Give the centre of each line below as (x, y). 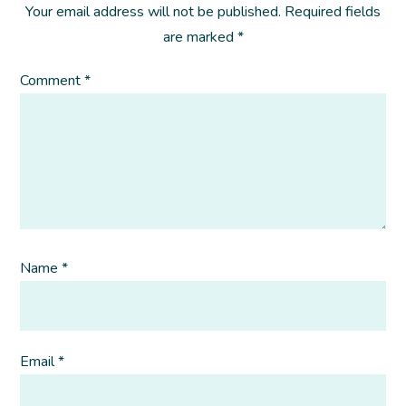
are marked (200, 37)
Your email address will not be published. (153, 12)
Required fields (333, 12)
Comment (53, 81)
